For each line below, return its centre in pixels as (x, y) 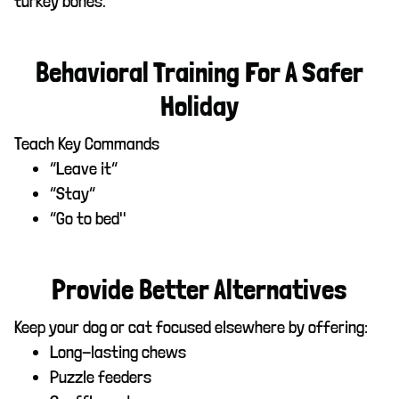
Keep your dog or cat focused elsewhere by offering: (191, 326)
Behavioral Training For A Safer (199, 73)
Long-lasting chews (118, 351)
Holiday (199, 106)
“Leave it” (84, 168)
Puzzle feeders (101, 376)
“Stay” (73, 193)
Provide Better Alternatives (199, 290)
